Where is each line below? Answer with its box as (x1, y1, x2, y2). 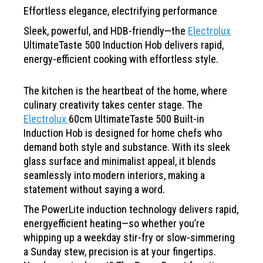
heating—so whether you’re (90, 217, 205, 230)
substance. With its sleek (122, 140, 230, 153)
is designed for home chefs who (85, 126, 222, 139)
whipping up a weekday (23, 231, 123, 244)
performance (163, 4, 217, 17)
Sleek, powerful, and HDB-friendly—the (23, 24, 188, 37)
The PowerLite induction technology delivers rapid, (23, 203, 238, 215)
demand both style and (23, 140, 122, 153)
